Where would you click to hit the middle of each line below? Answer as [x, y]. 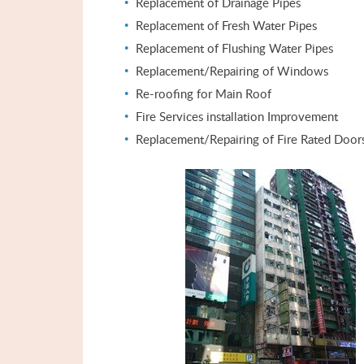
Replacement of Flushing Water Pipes [234, 48]
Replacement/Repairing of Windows [232, 71]
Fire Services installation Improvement [237, 116]
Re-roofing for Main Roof [204, 93]
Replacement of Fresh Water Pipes [226, 25]
